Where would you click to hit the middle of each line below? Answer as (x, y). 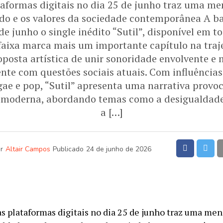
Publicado (68, 149)
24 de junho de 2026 (118, 149)
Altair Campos (28, 149)
